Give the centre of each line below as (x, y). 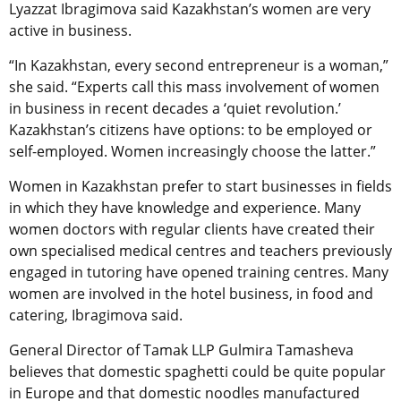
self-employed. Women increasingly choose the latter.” (192, 152)
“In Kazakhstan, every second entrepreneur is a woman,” (199, 66)
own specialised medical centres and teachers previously (200, 251)
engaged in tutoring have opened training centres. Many (199, 273)
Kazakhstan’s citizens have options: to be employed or (191, 130)
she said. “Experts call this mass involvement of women (194, 87)
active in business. (70, 31)
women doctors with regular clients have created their (192, 230)
